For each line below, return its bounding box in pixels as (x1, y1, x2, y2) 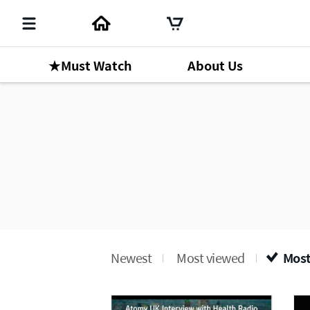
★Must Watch (48, 55, 132, 75)
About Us (187, 55, 243, 75)
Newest (111, 248, 152, 267)
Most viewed (176, 248, 245, 267)
